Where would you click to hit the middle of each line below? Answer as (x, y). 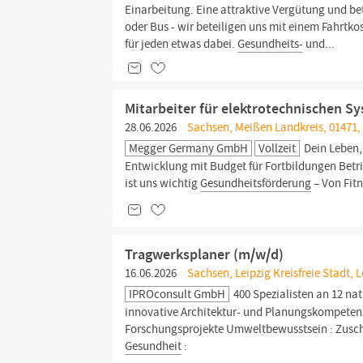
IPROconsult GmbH (177, 294)
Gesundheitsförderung (256, 183)
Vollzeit (278, 148)
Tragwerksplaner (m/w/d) (205, 254)
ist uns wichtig (163, 183)
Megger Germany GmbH (189, 148)
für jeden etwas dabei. (181, 44)
